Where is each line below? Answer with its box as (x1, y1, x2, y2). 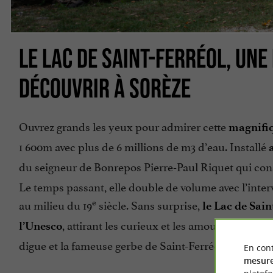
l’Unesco (19, 219, 62, 233)
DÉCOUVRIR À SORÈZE (19, 72, 191, 103)
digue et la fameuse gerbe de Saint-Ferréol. (19, 236, 225, 253)
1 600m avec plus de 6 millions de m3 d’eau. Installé (19, 137, 266, 155)
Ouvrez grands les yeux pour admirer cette (19, 117, 229, 135)
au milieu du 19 (19, 196, 92, 213)
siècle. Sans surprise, (96, 196, 200, 213)
